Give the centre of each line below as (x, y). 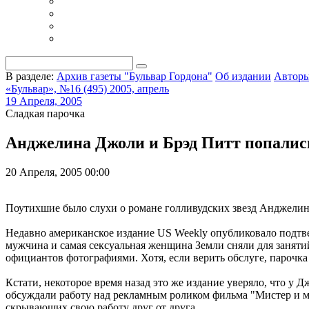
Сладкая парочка (45, 113)
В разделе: (30, 76)
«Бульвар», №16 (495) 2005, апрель (87, 89)
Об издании (243, 76)
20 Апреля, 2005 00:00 (58, 172)
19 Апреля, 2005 (44, 101)
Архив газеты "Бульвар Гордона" (134, 76)
